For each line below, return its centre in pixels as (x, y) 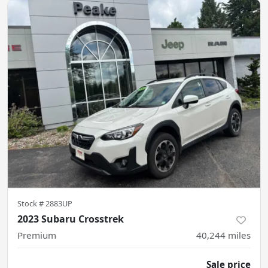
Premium (37, 235)
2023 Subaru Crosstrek (71, 219)
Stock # (31, 204)
